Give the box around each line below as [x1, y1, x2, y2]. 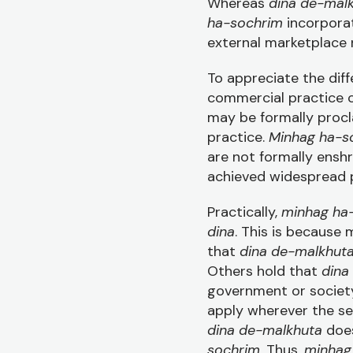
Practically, [207, 203, 281, 221]
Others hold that [207, 262, 321, 281]
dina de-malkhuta [207, 321, 326, 340]
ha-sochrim [207, 13, 287, 32]
